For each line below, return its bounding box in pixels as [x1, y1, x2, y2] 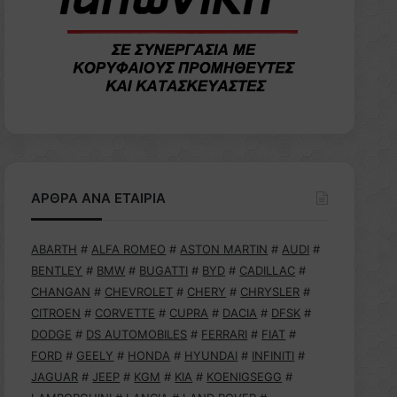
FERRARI [201, 327, 248, 341]
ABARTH [31, 242, 78, 256]
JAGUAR [31, 370, 79, 384]
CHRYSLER [240, 284, 300, 299]
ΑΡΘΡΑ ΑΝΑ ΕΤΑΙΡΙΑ [31, 190, 167, 206]
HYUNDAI [184, 348, 238, 362]
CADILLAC [239, 263, 296, 277]
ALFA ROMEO [91, 242, 167, 256]
